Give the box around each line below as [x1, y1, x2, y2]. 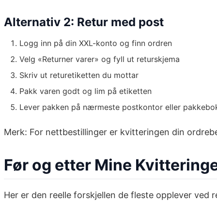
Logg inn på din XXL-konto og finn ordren [19, 38, 172, 48]
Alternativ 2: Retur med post [4, 15, 164, 30]
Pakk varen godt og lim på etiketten [19, 86, 152, 96]
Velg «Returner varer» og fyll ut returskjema [19, 54, 180, 64]
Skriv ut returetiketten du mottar [19, 70, 139, 80]
